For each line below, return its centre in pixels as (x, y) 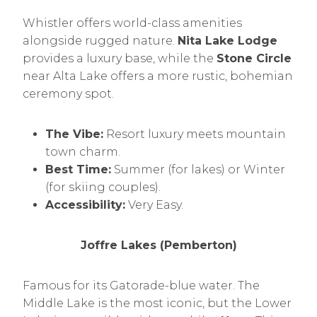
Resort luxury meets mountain (195, 134)
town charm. (83, 152)
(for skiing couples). (103, 187)
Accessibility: (85, 205)
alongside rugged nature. (100, 41)
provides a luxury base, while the (120, 58)
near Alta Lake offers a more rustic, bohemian (158, 76)
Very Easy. (154, 205)
